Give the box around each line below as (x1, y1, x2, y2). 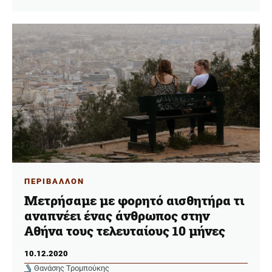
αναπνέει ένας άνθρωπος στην (24, 206, 209, 224)
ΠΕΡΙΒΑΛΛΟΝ (24, 177, 84, 186)
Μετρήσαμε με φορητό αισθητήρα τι (24, 191, 244, 209)
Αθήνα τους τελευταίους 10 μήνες (24, 222, 225, 239)
